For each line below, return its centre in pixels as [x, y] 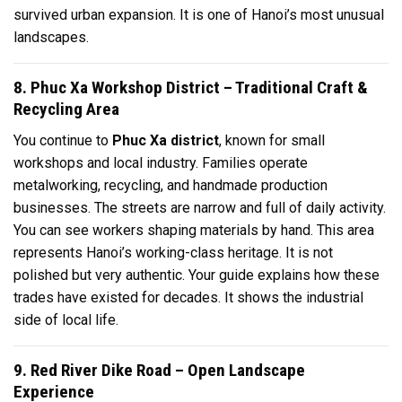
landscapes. [51, 38]
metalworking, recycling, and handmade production [170, 185]
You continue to [63, 140]
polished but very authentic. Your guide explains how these [197, 275]
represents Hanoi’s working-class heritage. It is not [173, 252]
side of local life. [66, 319]
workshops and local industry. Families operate [161, 162]
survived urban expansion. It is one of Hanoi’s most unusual [199, 15]
